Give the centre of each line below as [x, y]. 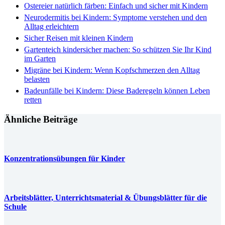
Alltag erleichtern [51, 27]
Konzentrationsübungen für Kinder [65, 158]
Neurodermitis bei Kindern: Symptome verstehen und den [116, 18]
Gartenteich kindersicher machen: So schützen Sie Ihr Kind [118, 50]
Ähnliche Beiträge [41, 119]
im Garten [40, 59]
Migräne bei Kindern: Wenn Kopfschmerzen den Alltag [112, 70]
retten [33, 100]
